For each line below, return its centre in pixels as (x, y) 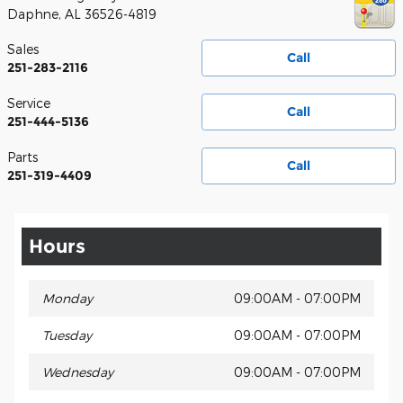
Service (29, 103)
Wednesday (78, 372)
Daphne (33, 13)
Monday (67, 298)
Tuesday (67, 335)
